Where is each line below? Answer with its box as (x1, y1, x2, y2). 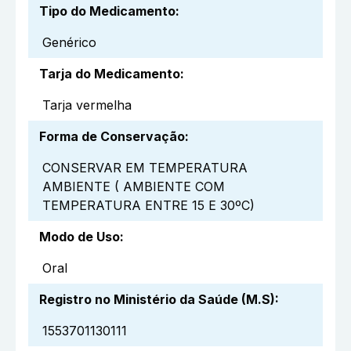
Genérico (42, 34, 96, 51)
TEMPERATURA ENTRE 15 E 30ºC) (42, 197, 255, 214)
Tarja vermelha (42, 97, 132, 114)
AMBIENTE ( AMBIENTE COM (42, 179, 225, 195)
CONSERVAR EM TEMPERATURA (42, 160, 248, 176)
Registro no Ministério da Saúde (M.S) (39, 291, 275, 308)
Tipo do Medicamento (39, 3, 175, 20)
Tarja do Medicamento (39, 66, 180, 82)
